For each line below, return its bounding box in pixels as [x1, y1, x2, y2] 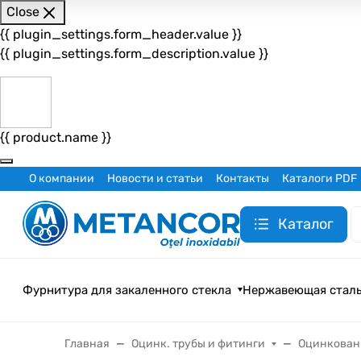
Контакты [216, 172, 269, 186]
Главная [64, 336, 110, 351]
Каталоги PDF [282, 172, 357, 186]
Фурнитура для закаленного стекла [23, 282, 231, 297]
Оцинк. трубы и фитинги [131, 336, 265, 351]
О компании [29, 172, 94, 186]
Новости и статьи [107, 172, 203, 186]
